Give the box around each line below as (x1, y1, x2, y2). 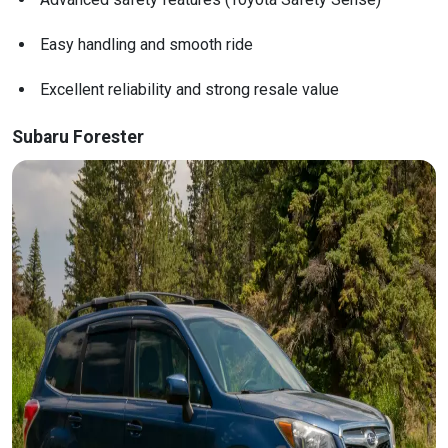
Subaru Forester (12, 127, 144, 148)
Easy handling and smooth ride (40, 35, 253, 55)
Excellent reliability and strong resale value (40, 80, 339, 100)
